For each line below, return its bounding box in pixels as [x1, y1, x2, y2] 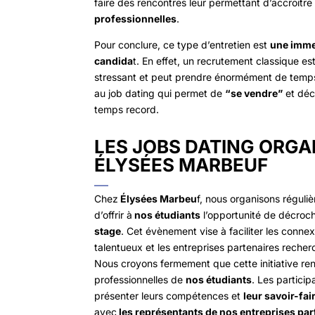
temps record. [94, 103, 160, 115]
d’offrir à [94, 209, 133, 221]
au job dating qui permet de [94, 86, 226, 99]
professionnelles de [94, 274, 186, 286]
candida [94, 54, 134, 67]
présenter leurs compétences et [94, 290, 244, 302]
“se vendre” [225, 86, 283, 99]
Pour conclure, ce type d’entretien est [94, 38, 271, 51]
